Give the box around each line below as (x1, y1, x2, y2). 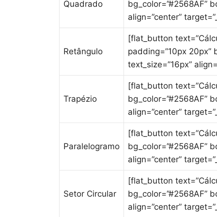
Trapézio (63, 94, 97, 104)
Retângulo (63, 46, 103, 56)
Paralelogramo (63, 141, 120, 151)
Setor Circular (63, 189, 116, 199)
